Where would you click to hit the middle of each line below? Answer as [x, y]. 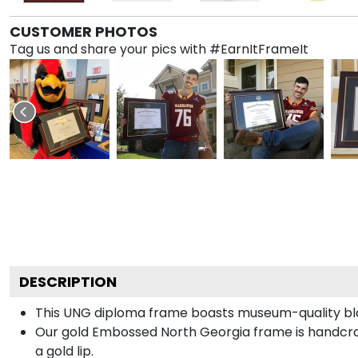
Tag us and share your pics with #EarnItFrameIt [159, 49]
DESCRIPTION [68, 281]
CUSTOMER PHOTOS [84, 31]
